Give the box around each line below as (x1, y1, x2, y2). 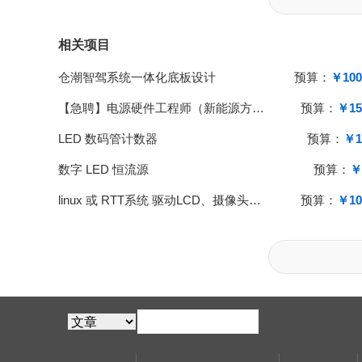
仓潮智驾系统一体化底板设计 (58, 69, 216, 84)
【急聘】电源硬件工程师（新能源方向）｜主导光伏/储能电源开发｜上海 (252, 100, 264, 115)
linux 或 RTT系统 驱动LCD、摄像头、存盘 (249, 192, 261, 207)
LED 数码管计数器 (58, 131, 158, 145)
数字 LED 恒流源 (58, 162, 149, 176)
